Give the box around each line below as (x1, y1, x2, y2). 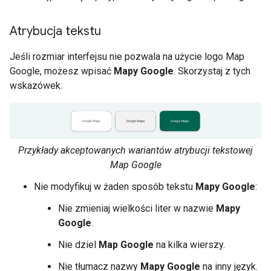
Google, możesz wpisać (10, 65, 114, 77)
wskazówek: (10, 79, 62, 91)
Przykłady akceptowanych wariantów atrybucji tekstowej (18, 144, 253, 156)
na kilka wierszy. (154, 238, 225, 250)
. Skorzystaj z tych (174, 65, 250, 77)
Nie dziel (58, 238, 99, 250)
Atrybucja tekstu (10, 23, 101, 39)
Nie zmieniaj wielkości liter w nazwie (58, 202, 216, 214)
